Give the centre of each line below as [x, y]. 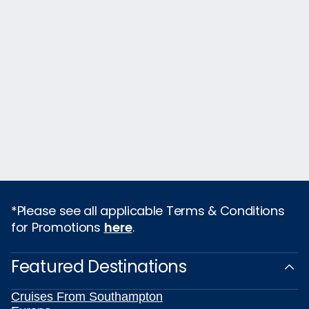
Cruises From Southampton [87, 297]
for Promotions [58, 228]
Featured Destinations [99, 267]
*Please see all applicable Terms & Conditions [148, 211]
